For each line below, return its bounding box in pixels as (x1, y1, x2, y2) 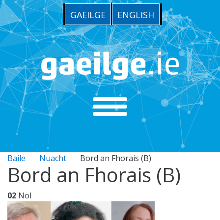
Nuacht (39, 153, 66, 164)
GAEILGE (70, 9, 106, 21)
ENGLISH (117, 9, 154, 21)
